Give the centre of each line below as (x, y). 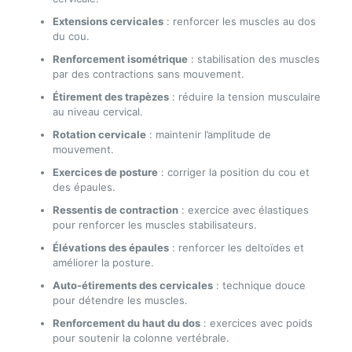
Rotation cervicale (99, 134)
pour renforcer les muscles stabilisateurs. (154, 224)
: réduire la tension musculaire (244, 96)
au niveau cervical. (97, 111)
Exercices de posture (105, 172)
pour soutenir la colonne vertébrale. (141, 337)
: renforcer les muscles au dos (239, 21)
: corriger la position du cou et (233, 172)
